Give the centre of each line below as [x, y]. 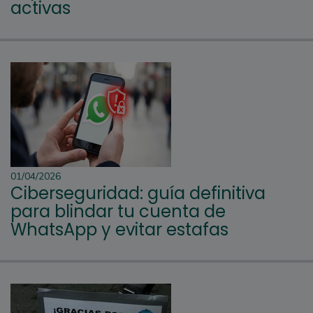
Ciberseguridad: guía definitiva [138, 194]
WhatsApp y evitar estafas [119, 230]
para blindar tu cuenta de [118, 212]
